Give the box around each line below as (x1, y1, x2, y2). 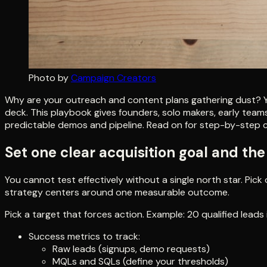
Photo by (29, 71, 69, 84)
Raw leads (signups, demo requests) (52, 242, 210, 255)
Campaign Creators (71, 71, 156, 84)
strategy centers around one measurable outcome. (5, 185, 229, 198)
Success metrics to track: (29, 229, 140, 243)
